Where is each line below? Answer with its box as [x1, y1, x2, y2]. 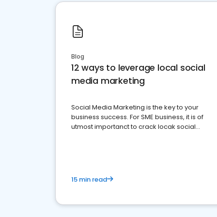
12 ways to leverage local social [71, 62, 205, 74]
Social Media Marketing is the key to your [71, 103, 199, 112]
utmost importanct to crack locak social [71, 122, 196, 131]
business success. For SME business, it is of [71, 112, 203, 122]
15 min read [71, 175, 107, 184]
